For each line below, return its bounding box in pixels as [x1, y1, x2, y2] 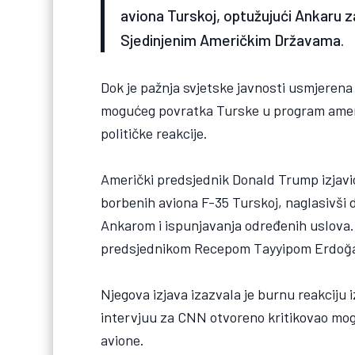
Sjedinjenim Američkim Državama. [120, 29, 345, 49]
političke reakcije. [101, 124, 208, 142]
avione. [101, 331, 145, 349]
